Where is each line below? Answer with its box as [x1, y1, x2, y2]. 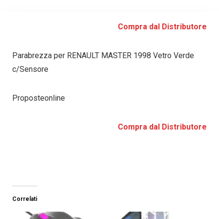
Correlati [12, 196, 37, 203]
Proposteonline [12, 93, 65, 103]
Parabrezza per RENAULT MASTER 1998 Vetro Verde [12, 51, 194, 61]
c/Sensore [12, 65, 48, 74]
